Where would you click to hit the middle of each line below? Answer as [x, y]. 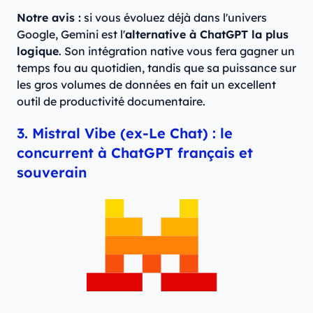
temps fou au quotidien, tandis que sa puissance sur [156, 68]
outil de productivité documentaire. [111, 102]
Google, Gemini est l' [71, 35]
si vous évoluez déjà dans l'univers [174, 18]
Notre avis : [49, 18]
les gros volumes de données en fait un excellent [146, 85]
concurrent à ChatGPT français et [135, 153]
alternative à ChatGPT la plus [207, 35]
